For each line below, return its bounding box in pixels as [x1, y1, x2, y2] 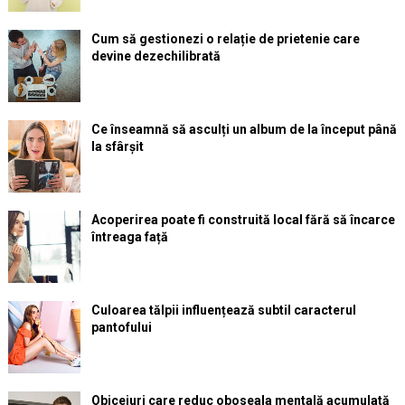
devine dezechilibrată [90, 48, 221, 63]
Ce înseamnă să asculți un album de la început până [90, 121, 397, 137]
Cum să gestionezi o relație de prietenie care [90, 31, 360, 46]
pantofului [90, 319, 152, 334]
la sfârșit [90, 138, 144, 154]
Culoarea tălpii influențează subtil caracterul [90, 302, 356, 317]
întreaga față [90, 229, 168, 244]
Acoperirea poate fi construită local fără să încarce [90, 212, 395, 227]
